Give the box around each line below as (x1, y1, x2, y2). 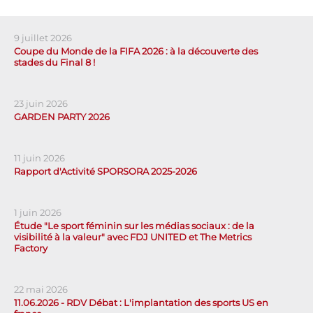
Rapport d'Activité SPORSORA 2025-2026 (14, 166, 197, 177)
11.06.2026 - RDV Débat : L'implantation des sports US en (14, 297, 268, 309)
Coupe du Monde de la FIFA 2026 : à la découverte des (14, 45, 258, 57)
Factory (14, 242, 48, 254)
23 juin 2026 (14, 98, 68, 110)
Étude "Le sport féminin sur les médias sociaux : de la (14, 220, 254, 232)
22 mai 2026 (14, 284, 68, 296)
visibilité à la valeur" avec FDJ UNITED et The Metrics (14, 231, 252, 243)
